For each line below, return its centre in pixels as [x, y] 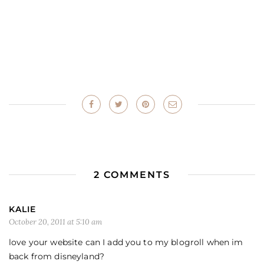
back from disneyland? [57, 256]
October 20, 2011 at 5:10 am [55, 222]
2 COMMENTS [132, 174]
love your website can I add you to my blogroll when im [126, 242]
